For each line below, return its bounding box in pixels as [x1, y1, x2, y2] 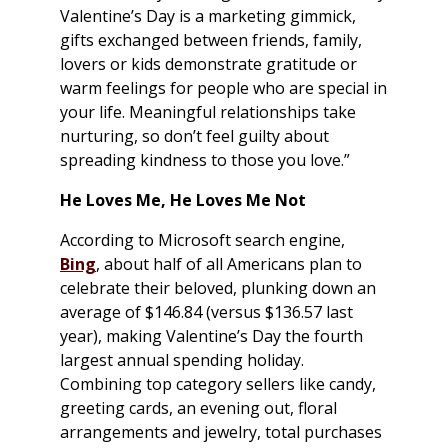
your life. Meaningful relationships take [60, 101, 356, 124]
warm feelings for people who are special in [60, 77, 387, 100]
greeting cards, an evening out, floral [60, 397, 337, 420]
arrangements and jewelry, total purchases [60, 421, 382, 444]
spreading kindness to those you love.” [60, 149, 350, 172]
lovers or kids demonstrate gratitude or [60, 53, 357, 76]
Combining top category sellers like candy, [60, 373, 376, 396]
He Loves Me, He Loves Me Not [60, 189, 306, 212]
